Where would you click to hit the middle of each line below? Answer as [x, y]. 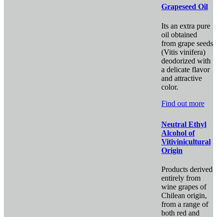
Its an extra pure [186, 26]
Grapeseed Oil [185, 7]
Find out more [183, 103]
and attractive [182, 78]
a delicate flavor [186, 69]
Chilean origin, [184, 196]
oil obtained [179, 34]
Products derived [187, 170]
